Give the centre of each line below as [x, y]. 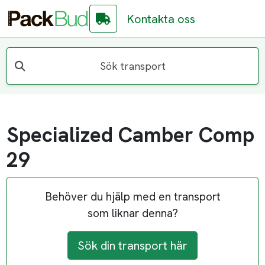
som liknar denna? [132, 214]
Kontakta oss [161, 19]
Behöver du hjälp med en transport [132, 197]
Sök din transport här [132, 246]
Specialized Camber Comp [131, 135]
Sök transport [132, 66]
